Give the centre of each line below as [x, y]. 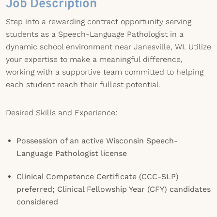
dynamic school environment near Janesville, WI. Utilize [108, 47]
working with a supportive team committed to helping [105, 72]
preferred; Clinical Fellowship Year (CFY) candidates [114, 189]
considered [37, 202]
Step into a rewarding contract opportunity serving [99, 22]
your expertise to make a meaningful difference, [94, 59]
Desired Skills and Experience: [62, 113]
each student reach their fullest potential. [83, 85]
